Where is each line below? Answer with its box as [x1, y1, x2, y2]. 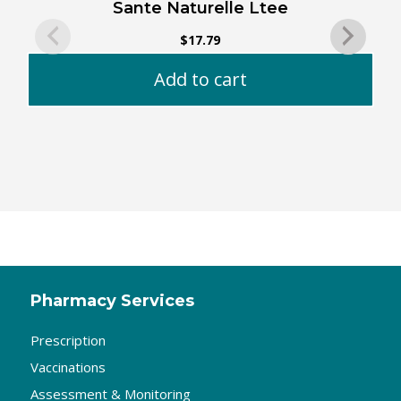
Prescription [30, 331, 106, 350]
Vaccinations [30, 358, 106, 377]
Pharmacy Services [30, 291, 194, 311]
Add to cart [153, 67, 247, 92]
